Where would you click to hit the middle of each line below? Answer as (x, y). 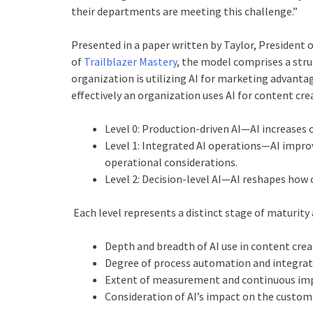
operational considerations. (172, 162)
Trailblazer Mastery (130, 61)
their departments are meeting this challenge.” (184, 11)
